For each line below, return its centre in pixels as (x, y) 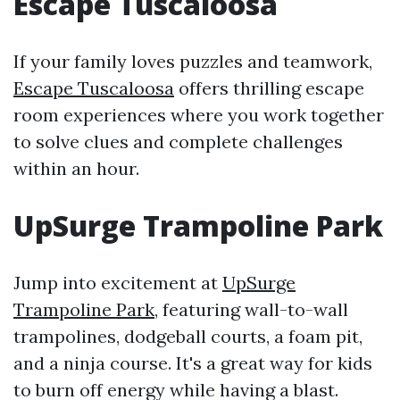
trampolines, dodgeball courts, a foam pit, (188, 337)
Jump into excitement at (118, 283)
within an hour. (76, 169)
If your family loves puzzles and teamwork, (193, 62)
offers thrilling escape (269, 88)
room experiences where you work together (199, 115)
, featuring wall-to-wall (251, 310)
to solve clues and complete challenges (178, 142)
